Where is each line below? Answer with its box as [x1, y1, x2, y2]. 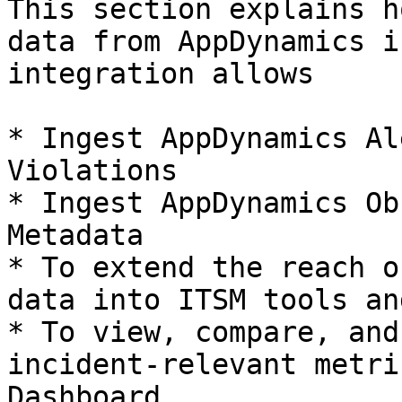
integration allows [7, 57, 314, 90]
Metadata [7, 219, 144, 251]
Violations [7, 154, 178, 187]
